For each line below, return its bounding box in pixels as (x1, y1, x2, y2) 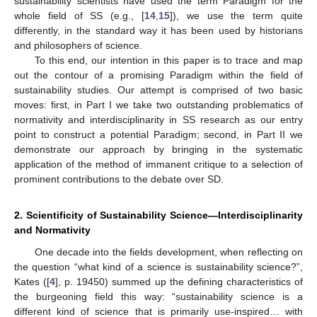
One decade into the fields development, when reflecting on (34, 246, 303, 258)
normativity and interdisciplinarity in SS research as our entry (14, 113, 303, 125)
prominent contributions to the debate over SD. (14, 173, 224, 185)
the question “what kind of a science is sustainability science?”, (14, 260, 303, 272)
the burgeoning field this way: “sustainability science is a (14, 290, 303, 302)
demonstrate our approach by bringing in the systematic (14, 143, 303, 155)
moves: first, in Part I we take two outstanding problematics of (14, 98, 303, 110)
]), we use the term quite (170, 9, 303, 21)
